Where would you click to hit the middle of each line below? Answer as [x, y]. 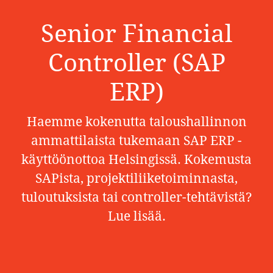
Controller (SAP [136, 63]
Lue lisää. [136, 216]
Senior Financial [136, 34]
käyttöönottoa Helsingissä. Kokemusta [136, 159]
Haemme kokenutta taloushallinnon [136, 122]
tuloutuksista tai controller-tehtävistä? [136, 197]
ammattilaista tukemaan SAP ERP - [136, 140]
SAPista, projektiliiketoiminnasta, [136, 178]
